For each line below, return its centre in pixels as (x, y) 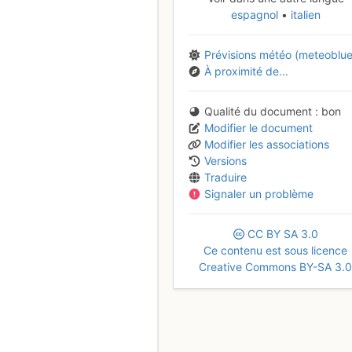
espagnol (256, 14)
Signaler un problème (259, 193)
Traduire (225, 177)
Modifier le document (258, 127)
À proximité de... (246, 71)
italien (304, 14)
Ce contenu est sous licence (276, 250)
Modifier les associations (267, 144)
